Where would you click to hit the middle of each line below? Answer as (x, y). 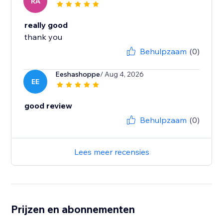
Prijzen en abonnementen (73, 209)
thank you (44, 37)
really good (46, 25)
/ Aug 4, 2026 (122, 74)
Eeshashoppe (78, 74)
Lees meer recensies (111, 152)
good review (49, 106)
